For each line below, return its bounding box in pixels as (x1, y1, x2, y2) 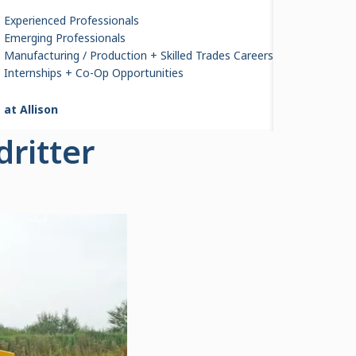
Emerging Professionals (4, 30, 126, 45)
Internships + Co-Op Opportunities (4, 65, 187, 80)
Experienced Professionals (4, 13, 139, 28)
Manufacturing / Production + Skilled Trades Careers (4, 48, 273, 63)
